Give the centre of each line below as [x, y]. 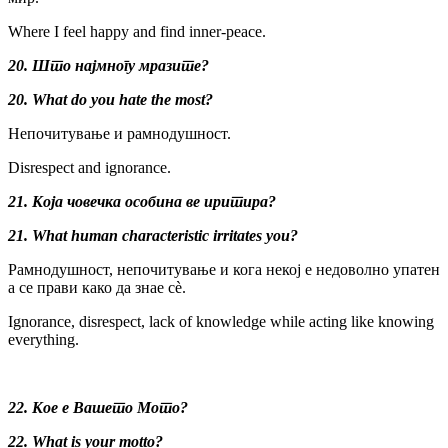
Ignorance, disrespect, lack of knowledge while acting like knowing [221, 321]
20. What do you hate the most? [110, 99]
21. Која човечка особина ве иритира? [142, 201]
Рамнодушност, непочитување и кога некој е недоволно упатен [224, 269]
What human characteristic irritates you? [165, 235]
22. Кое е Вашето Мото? [98, 407]
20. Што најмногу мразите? [108, 65]
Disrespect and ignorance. [89, 167]
